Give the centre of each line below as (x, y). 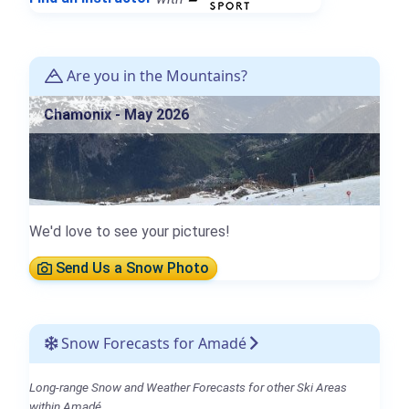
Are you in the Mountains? (155, 75)
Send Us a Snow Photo (131, 268)
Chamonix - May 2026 (116, 114)
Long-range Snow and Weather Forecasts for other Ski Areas (188, 387)
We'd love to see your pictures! (130, 231)
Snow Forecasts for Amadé (152, 343)
